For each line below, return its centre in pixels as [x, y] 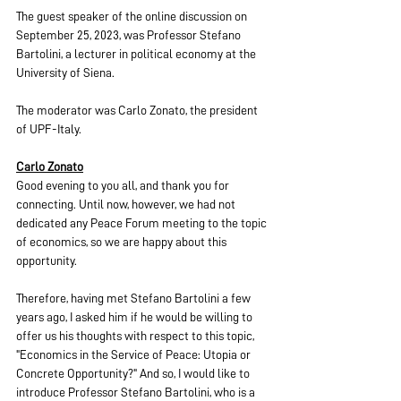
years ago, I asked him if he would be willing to [136, 317]
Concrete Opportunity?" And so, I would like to [134, 373]
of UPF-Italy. [49, 129]
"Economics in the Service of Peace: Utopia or [135, 354]
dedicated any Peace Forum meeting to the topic [143, 223]
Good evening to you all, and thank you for [124, 185]
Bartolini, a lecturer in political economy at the [137, 54]
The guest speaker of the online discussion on [133, 16]
